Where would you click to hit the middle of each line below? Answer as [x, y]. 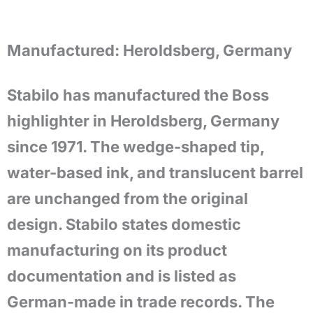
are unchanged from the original [128, 198]
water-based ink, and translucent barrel [155, 173]
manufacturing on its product [117, 250]
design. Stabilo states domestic [124, 224]
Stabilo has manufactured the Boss [138, 95]
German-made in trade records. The [141, 302]
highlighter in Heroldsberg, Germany [143, 121]
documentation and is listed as [122, 276]
